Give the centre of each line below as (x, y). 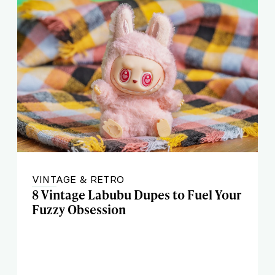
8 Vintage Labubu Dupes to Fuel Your (137, 195)
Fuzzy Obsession (79, 209)
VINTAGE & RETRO (78, 179)
